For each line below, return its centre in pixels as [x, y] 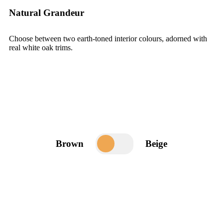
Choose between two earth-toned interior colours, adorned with [108, 39]
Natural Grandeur [47, 13]
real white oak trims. [41, 48]
